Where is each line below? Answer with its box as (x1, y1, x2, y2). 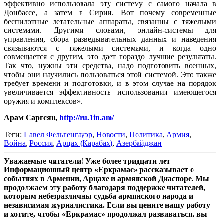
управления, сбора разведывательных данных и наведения (4, 34, 216, 43)
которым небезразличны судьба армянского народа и (4, 192, 193, 200)
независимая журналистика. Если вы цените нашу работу (4, 200, 210, 209)
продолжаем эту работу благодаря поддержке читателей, (4, 183, 205, 192)
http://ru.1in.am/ (59, 113, 114, 122)
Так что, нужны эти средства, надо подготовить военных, (4, 61, 216, 70)
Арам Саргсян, (4, 113, 59, 122)
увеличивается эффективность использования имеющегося (4, 87, 216, 96)
